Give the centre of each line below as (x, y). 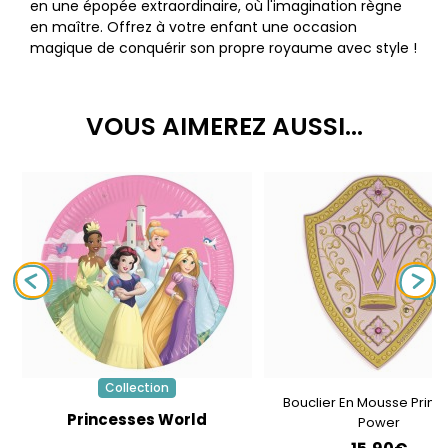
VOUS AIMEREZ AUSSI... (224, 126)
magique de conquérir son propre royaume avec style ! (223, 48)
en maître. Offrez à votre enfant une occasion (193, 27)
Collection (137, 387)
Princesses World (137, 419)
